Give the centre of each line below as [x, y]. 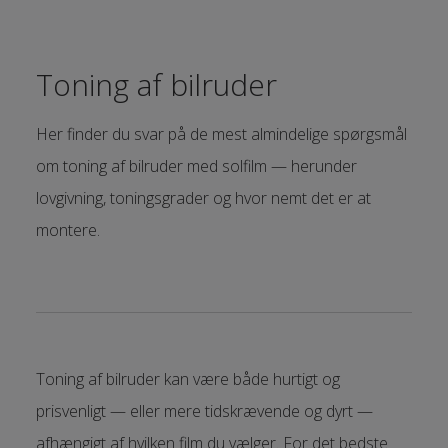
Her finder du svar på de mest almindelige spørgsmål [221, 134]
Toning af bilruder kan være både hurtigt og [188, 379]
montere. [68, 230]
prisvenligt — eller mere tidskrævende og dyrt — [204, 411]
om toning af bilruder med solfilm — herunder [196, 166]
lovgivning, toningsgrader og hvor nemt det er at [203, 198]
